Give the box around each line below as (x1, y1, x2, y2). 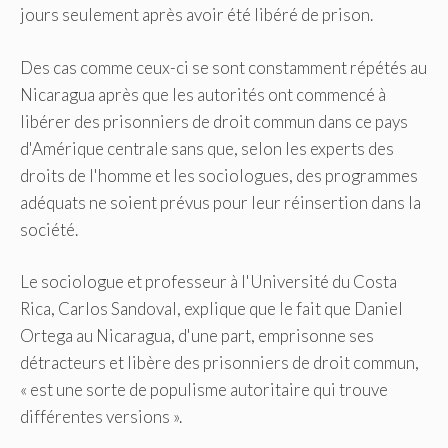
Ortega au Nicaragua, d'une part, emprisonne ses (20, 325, 374, 347)
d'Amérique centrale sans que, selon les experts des (20, 137, 394, 159)
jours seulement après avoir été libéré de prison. (20, 4, 373, 26)
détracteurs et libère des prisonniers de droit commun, (20, 352, 419, 374)
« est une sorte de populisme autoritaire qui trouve (20, 379, 388, 401)
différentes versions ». (20, 406, 182, 428)
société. (20, 218, 78, 240)
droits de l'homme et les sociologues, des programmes (20, 164, 418, 186)
